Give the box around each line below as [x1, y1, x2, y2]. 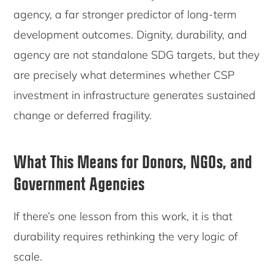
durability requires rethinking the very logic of [13, 229, 239, 244]
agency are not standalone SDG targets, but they [13, 48, 260, 62]
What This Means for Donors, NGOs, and [13, 150, 253, 172]
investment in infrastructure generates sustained [13, 88, 256, 103]
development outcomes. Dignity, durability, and [13, 28, 248, 42]
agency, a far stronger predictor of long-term [13, 7, 237, 22]
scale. [13, 250, 43, 264]
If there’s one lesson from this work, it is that [13, 209, 233, 224]
